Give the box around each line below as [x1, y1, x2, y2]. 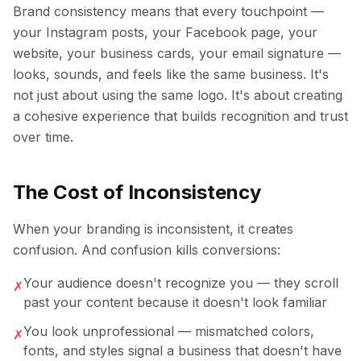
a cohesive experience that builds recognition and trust [13, 108, 348, 124]
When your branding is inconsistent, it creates [13, 221, 293, 237]
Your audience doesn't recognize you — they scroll [23, 275, 338, 291]
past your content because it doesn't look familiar [23, 294, 327, 310]
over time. [13, 129, 73, 145]
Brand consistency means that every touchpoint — [13, 3, 324, 19]
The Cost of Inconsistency [13, 180, 261, 204]
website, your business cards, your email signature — [13, 45, 341, 61]
